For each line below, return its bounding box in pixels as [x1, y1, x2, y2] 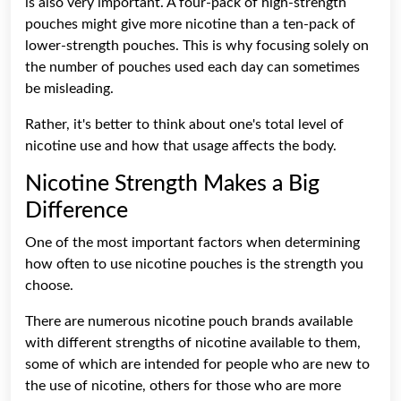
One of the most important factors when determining [25, 235, 360, 250]
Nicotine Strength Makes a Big [25, 172, 320, 195]
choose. [25, 277, 73, 293]
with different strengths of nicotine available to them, [25, 335, 361, 350]
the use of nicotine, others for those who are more [25, 378, 341, 393]
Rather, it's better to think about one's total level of [25, 116, 344, 132]
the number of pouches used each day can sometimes [25, 59, 360, 74]
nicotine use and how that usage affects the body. [25, 138, 337, 153]
